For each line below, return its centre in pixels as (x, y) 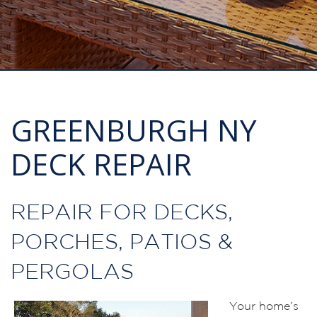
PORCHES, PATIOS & (122, 243)
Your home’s (264, 307)
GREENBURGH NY (134, 130)
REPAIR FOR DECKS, (122, 213)
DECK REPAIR (101, 164)
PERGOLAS (72, 273)
